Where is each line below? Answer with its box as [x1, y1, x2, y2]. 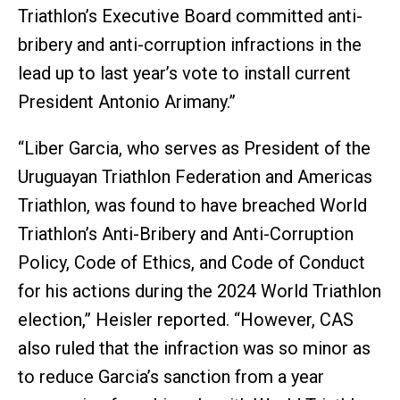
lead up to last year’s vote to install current [18, 62, 351, 84]
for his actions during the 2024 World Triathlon [18, 279, 381, 302]
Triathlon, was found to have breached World [18, 194, 367, 216]
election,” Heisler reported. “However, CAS [18, 308, 354, 330]
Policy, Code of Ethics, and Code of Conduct [18, 251, 365, 273]
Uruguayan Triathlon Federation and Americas [18, 165, 372, 187]
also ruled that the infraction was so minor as [18, 337, 371, 359]
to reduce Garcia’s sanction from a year [18, 365, 324, 387]
